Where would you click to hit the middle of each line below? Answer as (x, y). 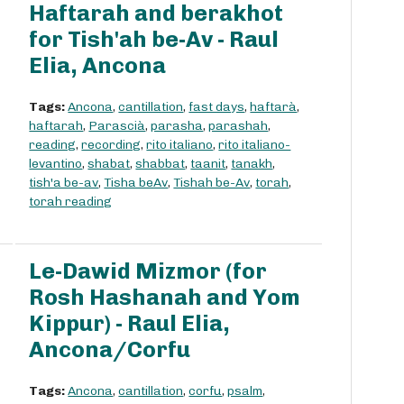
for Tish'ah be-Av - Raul (154, 40)
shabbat (161, 164)
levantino (56, 164)
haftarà (274, 107)
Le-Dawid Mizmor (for (148, 271)
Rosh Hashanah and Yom (165, 298)
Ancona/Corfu (110, 350)
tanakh (252, 164)
